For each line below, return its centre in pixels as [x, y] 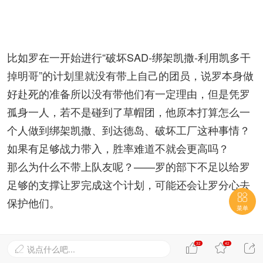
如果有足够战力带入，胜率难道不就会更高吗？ [118, 148]
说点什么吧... [51, 249]
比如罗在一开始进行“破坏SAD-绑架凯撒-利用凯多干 [129, 57]
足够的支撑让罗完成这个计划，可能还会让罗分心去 [129, 184]
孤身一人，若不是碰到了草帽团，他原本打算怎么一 [129, 112]
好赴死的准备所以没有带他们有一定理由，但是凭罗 [129, 93]
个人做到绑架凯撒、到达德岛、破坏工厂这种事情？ [129, 130]
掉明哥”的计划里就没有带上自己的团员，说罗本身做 [130, 75]
